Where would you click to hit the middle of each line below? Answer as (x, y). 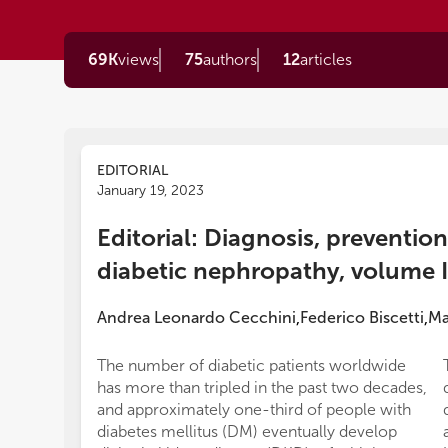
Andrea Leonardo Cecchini (196, 317)
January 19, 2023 (150, 190)
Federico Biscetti (362, 317)
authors (230, 59)
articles (326, 59)
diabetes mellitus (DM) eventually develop (247, 431)
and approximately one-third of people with (254, 409)
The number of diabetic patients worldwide (251, 365)
